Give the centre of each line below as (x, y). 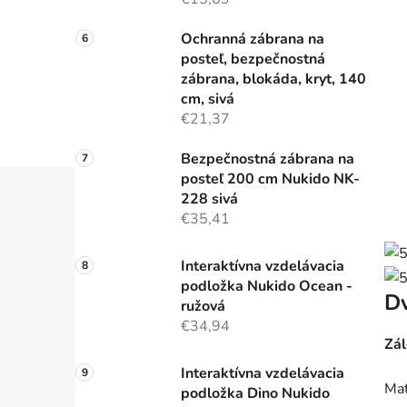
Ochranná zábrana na (253, 40)
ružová (203, 307)
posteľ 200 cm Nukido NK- (270, 179)
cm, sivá (208, 99)
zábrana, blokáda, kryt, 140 (273, 79)
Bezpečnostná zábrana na (268, 159)
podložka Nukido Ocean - (267, 287)
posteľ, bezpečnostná (253, 60)
